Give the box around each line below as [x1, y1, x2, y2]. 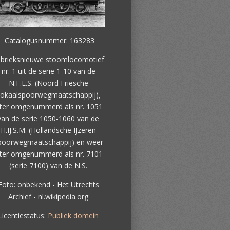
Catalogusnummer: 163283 [2, 35, 94, 45]
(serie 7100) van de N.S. [9, 160, 87, 170]
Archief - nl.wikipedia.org [8, 191, 88, 201]
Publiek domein [48, 210, 99, 220]
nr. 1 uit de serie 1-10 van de [1, 66, 95, 76]
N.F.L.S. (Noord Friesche [8, 78, 88, 88]
